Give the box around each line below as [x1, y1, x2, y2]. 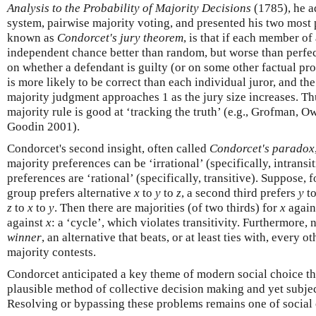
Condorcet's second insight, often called [7, 142, 209, 155]
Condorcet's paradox [209, 142, 315, 155]
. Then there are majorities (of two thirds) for [54, 201, 280, 214]
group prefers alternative [7, 186, 134, 200]
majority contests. [7, 245, 96, 259]
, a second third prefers [181, 186, 298, 200]
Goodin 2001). [7, 120, 80, 133]
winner [7, 231, 42, 244]
